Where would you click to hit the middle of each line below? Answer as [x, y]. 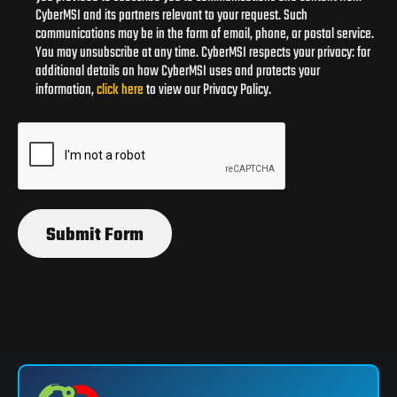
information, [66, 90]
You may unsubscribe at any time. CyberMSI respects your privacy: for [203, 53]
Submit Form [95, 235]
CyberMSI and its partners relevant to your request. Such [171, 16]
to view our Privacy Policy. [207, 90]
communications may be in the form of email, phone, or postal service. [205, 34]
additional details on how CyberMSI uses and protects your [178, 71]
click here [120, 90]
